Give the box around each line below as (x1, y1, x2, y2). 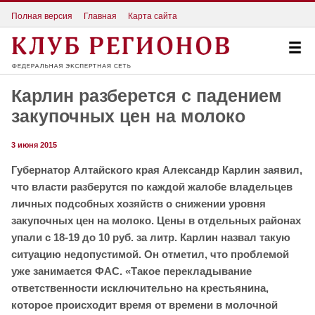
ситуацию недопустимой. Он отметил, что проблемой (11, 248, 289, 261)
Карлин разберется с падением (11, 86, 282, 106)
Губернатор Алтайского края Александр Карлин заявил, (11, 164, 302, 176)
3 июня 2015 (11, 141, 57, 150)
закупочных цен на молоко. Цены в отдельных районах (11, 214, 301, 227)
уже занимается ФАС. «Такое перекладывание (11, 265, 252, 278)
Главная (84, 11, 117, 21)
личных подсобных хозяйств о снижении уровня (11, 198, 266, 210)
